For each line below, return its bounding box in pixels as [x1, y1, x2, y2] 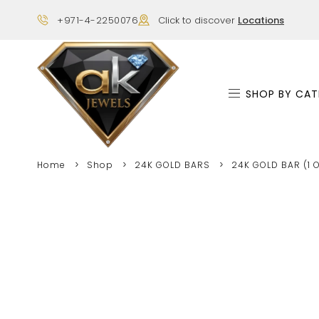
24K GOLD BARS [135, 158, 210, 171]
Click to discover [158, 13, 238, 27]
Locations [238, 13, 284, 27]
